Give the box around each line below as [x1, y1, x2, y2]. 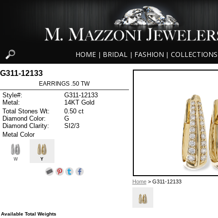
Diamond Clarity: [2, 122, 49, 129]
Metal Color [2, 130, 35, 138]
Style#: [2, 91, 22, 99]
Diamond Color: [2, 114, 46, 122]
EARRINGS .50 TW [39, 80, 90, 87]
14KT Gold [64, 99, 94, 107]
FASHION [134, 50, 164, 59]
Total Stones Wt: [2, 107, 50, 115]
